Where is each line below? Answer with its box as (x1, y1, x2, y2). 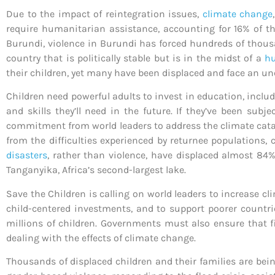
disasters (6, 149, 47, 161)
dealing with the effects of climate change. (6, 231, 196, 244)
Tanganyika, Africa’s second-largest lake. (6, 164, 186, 176)
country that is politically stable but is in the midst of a (6, 52, 265, 64)
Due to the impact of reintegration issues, (6, 7, 203, 20)
